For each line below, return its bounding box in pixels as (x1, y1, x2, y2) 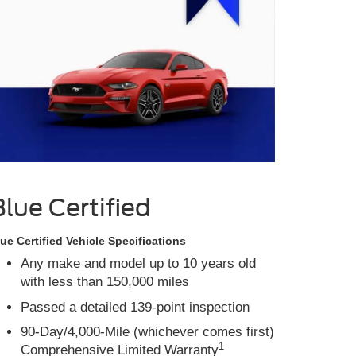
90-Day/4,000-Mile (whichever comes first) (21, 324, 274, 340)
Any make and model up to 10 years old (21, 256, 256, 272)
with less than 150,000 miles (21, 274, 189, 290)
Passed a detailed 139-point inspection (21, 299, 250, 315)
